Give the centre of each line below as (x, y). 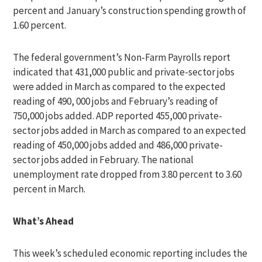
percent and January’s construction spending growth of (130, 11)
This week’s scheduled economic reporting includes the (130, 253)
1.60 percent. (40, 25)
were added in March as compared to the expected (120, 87)
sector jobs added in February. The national (104, 160)
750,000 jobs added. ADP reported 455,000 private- (118, 116)
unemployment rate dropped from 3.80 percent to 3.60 (127, 174)
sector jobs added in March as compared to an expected (130, 130)
